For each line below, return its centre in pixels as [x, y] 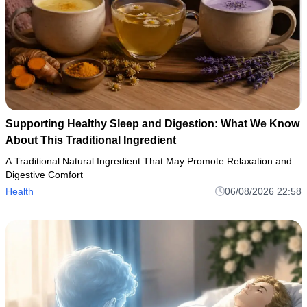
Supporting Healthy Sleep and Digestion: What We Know [152, 123]
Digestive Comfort [44, 174]
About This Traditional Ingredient [91, 140]
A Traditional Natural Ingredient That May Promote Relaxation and [149, 161]
